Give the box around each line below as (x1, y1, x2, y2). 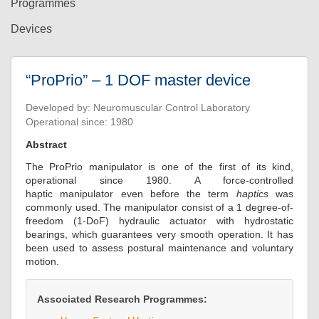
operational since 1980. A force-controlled (26, 174, 293, 186)
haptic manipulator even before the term (26, 188, 236, 199)
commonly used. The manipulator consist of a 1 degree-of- (26, 202, 293, 213)
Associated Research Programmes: (37, 293, 207, 305)
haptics (236, 188, 268, 199)
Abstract (26, 139, 67, 150)
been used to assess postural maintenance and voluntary (26, 242, 293, 253)
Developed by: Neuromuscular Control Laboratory (26, 102, 250, 113)
